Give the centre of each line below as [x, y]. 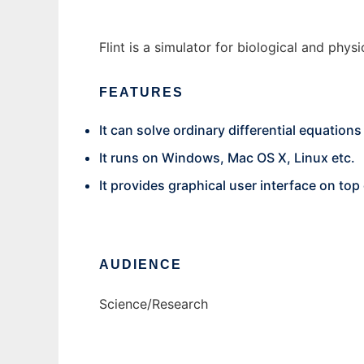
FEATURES [141, 92]
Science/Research [154, 304]
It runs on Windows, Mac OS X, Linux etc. [227, 158]
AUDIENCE [141, 264]
